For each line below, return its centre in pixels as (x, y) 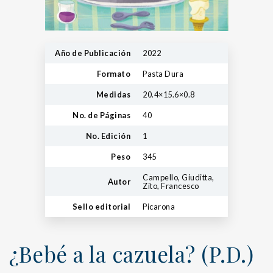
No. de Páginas (101, 115)
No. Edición (108, 136)
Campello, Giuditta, (179, 177)
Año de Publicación (93, 53)
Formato (113, 73)
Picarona (159, 206)
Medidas (113, 94)
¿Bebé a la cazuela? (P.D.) (131, 253)
